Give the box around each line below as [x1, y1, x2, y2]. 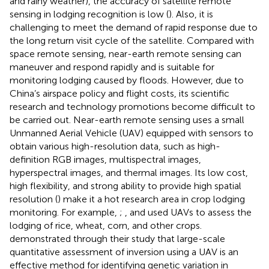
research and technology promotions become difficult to [10, 100, 255, 112]
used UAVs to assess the [148, 206, 252, 218]
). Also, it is [169, 8, 213, 20]
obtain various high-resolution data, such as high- [10, 140, 220, 152]
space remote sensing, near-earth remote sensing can [10, 47, 241, 59]
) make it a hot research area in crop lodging [58, 193, 245, 205]
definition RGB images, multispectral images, [10, 153, 201, 165]
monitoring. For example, [10, 206, 119, 218]
